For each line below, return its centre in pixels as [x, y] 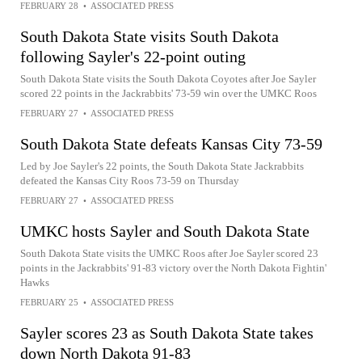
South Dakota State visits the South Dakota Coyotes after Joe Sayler [168, 78]
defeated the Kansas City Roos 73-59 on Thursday [130, 180]
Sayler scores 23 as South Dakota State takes [167, 333]
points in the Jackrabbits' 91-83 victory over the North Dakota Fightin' [173, 267]
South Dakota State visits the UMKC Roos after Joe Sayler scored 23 [169, 253]
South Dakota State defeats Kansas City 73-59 [171, 143]
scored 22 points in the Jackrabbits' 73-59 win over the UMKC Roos [168, 93]
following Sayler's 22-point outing [133, 56]
